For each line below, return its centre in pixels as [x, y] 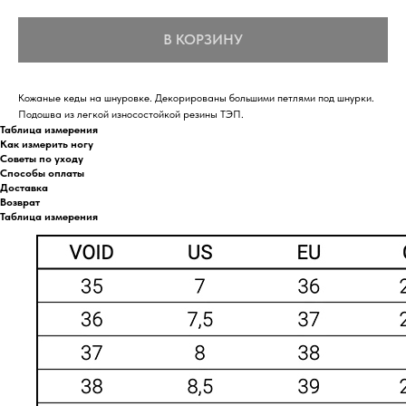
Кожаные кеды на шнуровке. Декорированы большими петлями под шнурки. [196, 97]
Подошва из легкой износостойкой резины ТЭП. [131, 114]
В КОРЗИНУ [203, 39]
